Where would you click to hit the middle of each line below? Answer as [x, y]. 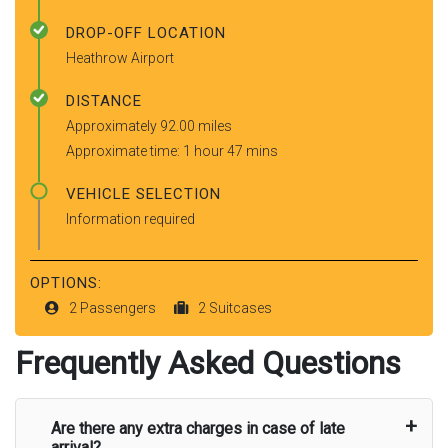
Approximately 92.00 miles [149, 125]
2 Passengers [114, 307]
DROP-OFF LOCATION [146, 32]
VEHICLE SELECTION [143, 193]
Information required [130, 218]
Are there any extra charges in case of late [198, 428]
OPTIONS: [66, 282]
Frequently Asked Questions [208, 362]
